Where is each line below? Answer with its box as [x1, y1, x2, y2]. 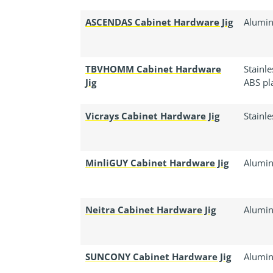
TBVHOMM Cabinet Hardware [85, 63, 221, 76]
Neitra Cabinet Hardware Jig [85, 204, 216, 216]
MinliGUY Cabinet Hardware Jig [85, 157, 229, 169]
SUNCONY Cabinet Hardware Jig [85, 250, 231, 263]
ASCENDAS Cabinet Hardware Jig [85, 16, 233, 29]
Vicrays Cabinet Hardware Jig [85, 110, 219, 122]
